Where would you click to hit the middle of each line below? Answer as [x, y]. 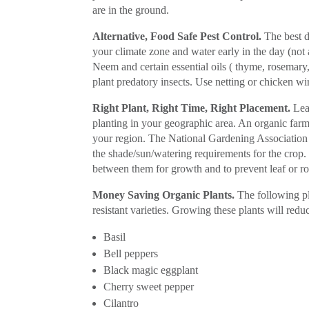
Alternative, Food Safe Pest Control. [177, 36]
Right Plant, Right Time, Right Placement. [192, 108]
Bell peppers [131, 253]
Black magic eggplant [151, 270]
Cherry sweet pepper [149, 286]
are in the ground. [131, 10]
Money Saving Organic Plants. [164, 195]
